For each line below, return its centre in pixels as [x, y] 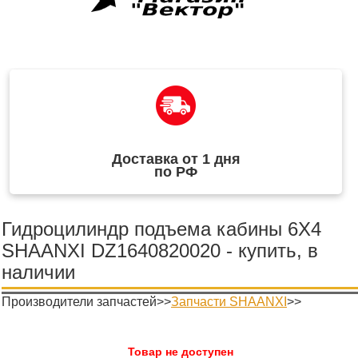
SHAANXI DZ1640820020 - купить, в [160, 251]
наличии [38, 272]
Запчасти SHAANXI [229, 302]
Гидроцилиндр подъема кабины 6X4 [161, 229]
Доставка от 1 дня [176, 159]
